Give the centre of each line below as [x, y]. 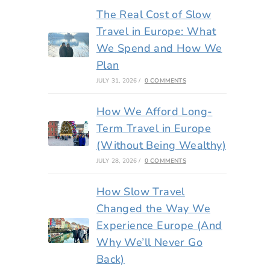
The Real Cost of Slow [154, 14]
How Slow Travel [140, 191]
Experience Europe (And [159, 225]
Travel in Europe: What [156, 31]
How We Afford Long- [154, 111]
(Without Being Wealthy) [161, 145]
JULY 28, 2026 [117, 161]
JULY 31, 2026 [117, 80]
